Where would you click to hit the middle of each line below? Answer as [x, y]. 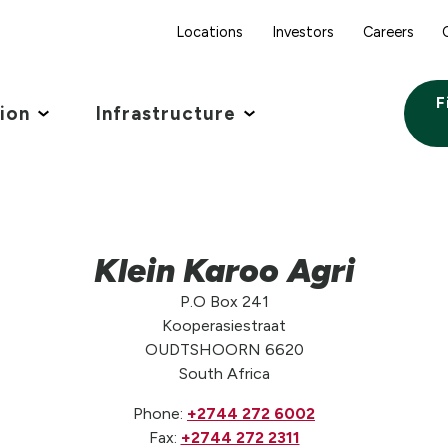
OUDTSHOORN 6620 [224, 349]
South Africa [224, 373]
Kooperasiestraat [224, 325]
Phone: [160, 413]
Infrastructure [165, 113]
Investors [302, 31]
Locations [209, 31]
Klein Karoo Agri [224, 269]
